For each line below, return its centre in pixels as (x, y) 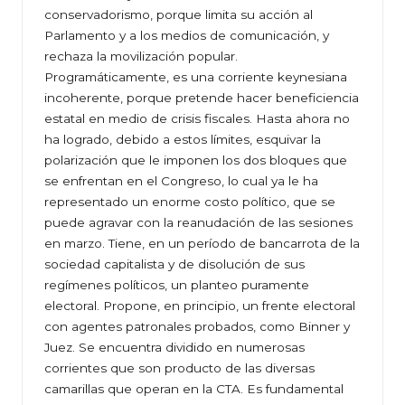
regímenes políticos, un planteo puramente (177, 285)
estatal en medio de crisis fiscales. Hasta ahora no (197, 119)
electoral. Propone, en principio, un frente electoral (200, 306)
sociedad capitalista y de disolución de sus (174, 264)
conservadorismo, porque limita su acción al (179, 15)
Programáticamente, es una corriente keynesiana (196, 77)
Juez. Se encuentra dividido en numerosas (174, 348)
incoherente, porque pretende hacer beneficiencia (202, 98)
